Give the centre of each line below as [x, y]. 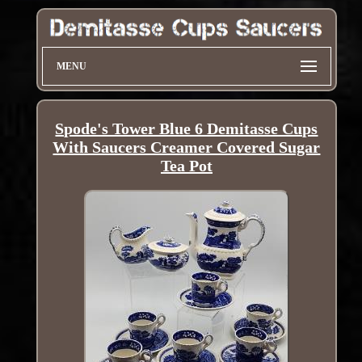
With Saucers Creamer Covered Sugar [187, 147]
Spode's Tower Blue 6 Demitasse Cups [187, 129]
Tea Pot [186, 166]
